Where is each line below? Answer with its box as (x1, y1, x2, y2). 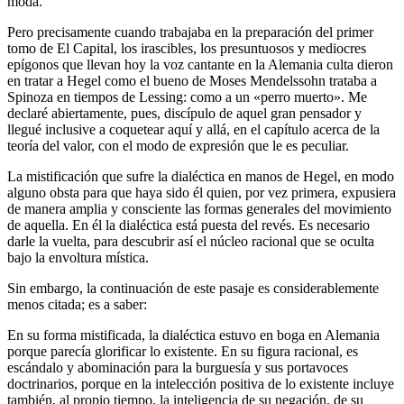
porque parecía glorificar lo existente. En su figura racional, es (7, 343, 358, 359)
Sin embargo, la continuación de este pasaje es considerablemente (7, 280, 379, 296)
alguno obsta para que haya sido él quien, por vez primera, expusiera (7, 184, 396, 200)
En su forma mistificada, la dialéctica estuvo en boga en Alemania (7, 326, 380, 343)
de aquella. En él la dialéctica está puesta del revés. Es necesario (7, 216, 370, 233)
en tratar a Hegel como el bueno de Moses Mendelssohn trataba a (7, 72, 377, 88)
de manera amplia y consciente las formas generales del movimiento (7, 200, 391, 216)
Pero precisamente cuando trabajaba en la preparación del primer (7, 23, 373, 40)
